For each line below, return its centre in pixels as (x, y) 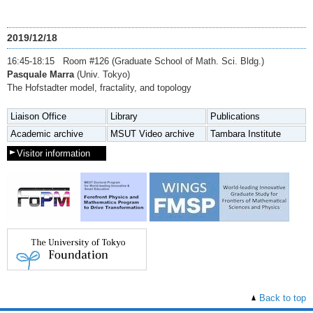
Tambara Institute (246, 134)
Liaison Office (38, 117)
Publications (235, 117)
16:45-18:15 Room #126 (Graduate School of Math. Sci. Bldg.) (136, 61)
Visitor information (53, 154)
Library (124, 117)
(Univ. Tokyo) (102, 75)
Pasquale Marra (41, 75)
